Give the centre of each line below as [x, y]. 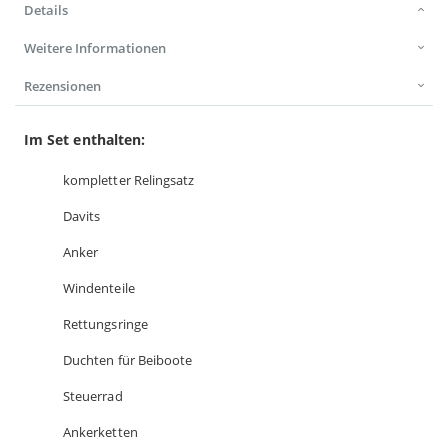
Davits [82, 216]
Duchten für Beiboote [128, 360]
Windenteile [99, 288]
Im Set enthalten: [85, 140]
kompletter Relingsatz [129, 180]
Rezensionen [62, 86]
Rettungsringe [105, 324]
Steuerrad [93, 396]
